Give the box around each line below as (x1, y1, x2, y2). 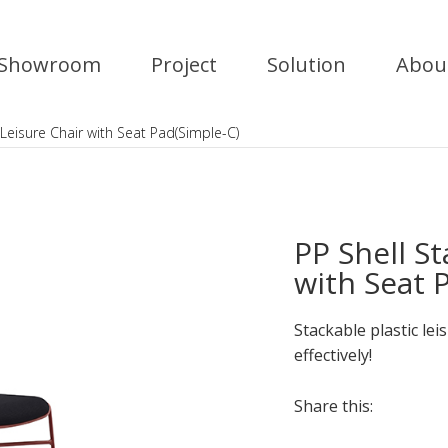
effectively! (294, 344, 372, 366)
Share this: (294, 395, 373, 417)
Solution (267, 51, 346, 78)
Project (151, 51, 217, 78)
